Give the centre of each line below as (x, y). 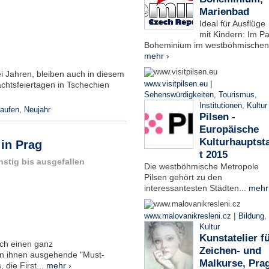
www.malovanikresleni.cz (187, 216)
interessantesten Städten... (196, 188)
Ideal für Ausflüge (232, 23)
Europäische (229, 129)
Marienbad (224, 11)
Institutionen (220, 105)
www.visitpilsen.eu (176, 84)
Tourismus (236, 95)
